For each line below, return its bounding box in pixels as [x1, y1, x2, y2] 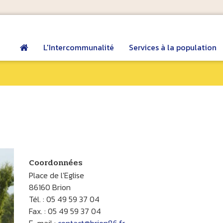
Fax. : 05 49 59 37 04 [28, 205, 101, 218]
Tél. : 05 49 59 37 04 [28, 193, 100, 206]
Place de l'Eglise [28, 169, 84, 182]
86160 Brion [28, 181, 71, 194]
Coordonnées [28, 156, 83, 169]
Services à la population [128, 41, 217, 53]
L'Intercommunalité [43, 41, 114, 53]
